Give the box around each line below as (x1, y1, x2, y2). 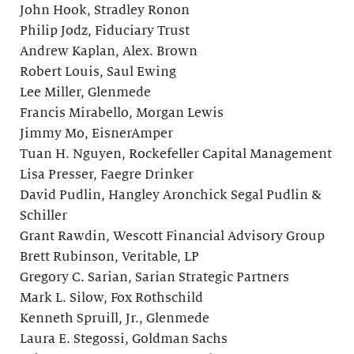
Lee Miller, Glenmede (20, 85, 151, 100)
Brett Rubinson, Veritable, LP (20, 250, 199, 265)
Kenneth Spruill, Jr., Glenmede (20, 311, 209, 326)
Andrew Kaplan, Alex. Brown (20, 44, 198, 59)
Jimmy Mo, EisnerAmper (20, 126, 173, 141)
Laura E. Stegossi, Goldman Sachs (20, 332, 228, 347)
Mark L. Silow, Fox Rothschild (20, 291, 203, 306)
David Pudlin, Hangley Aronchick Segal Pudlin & (20, 188, 322, 203)
